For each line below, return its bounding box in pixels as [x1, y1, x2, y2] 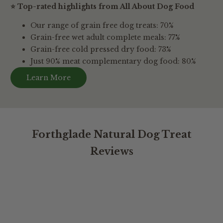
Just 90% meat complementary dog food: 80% [30, 56, 196, 66]
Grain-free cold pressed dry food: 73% [30, 44, 171, 54]
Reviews [90, 145, 133, 157]
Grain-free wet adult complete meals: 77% [30, 32, 180, 42]
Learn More [26, 73, 71, 82]
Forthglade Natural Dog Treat [31, 128, 192, 140]
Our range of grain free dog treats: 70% [30, 20, 174, 30]
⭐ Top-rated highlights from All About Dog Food [10, 1, 194, 11]
